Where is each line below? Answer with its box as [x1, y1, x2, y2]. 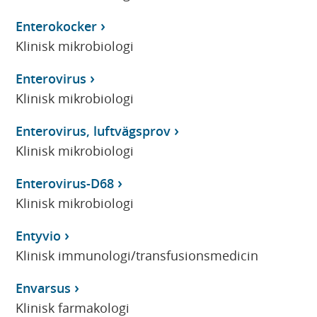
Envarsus [16, 279, 71, 296]
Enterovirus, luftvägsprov [16, 122, 171, 139]
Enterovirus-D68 [16, 174, 115, 192]
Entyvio [16, 226, 62, 244]
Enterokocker [16, 17, 98, 35]
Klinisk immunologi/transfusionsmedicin [16, 246, 259, 264]
